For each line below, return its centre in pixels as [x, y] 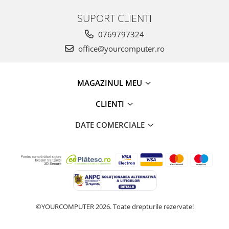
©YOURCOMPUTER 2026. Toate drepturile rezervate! [114, 207]
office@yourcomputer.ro [120, 49]
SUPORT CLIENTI [114, 18]
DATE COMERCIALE [111, 125]
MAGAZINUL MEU [111, 83]
